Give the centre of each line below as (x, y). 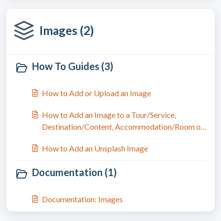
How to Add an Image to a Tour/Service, (109, 115)
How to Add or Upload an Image (96, 93)
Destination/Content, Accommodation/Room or (123, 127)
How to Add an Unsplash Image (95, 148)
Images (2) (67, 30)
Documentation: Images (82, 199)
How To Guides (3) (73, 66)
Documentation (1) (74, 172)
